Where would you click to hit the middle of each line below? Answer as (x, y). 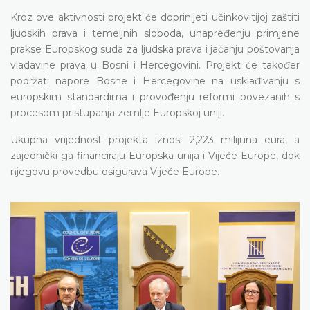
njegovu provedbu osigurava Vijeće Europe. (115, 171)
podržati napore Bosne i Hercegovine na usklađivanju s (155, 81)
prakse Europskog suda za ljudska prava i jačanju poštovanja (155, 49)
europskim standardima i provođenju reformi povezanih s (155, 97)
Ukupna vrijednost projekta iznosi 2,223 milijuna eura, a (155, 139)
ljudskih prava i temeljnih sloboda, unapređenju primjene (155, 33)
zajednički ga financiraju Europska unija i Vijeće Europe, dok (155, 155)
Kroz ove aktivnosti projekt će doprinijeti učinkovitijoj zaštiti (155, 17)
